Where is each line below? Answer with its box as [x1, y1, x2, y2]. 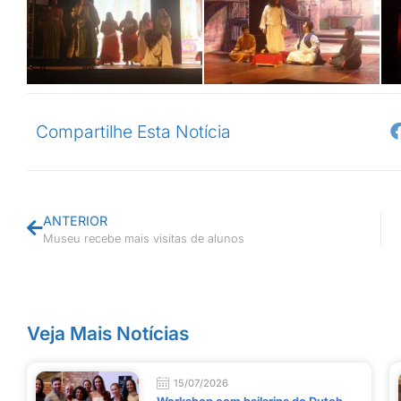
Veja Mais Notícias [27, 321, 189, 345]
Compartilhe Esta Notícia [36, 120, 231, 142]
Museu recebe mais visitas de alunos [43, 231, 244, 245]
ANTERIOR [43, 212, 107, 228]
